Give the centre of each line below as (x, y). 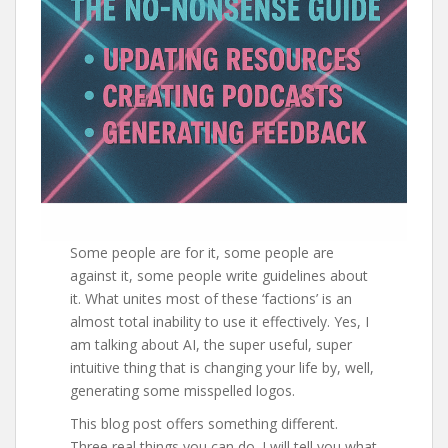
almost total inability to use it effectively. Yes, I (220, 321)
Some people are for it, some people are (202, 252)
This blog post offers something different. (204, 423)
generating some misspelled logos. (183, 390)
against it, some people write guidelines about (219, 275)
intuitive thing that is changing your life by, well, (222, 367)
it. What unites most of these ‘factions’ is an (211, 298)
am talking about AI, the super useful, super (211, 344)
